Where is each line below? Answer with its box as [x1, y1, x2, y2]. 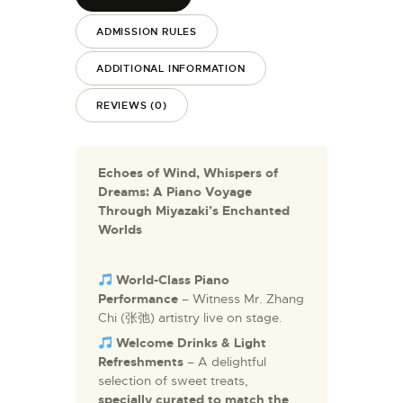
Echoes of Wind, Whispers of [98, 165, 279, 182]
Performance [98, 291, 179, 308]
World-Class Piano [116, 272, 230, 289]
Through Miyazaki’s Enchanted [98, 202, 291, 219]
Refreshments [98, 354, 184, 371]
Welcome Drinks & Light [116, 335, 267, 352]
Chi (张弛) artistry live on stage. [98, 309, 283, 327]
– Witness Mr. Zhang [178, 291, 305, 308]
